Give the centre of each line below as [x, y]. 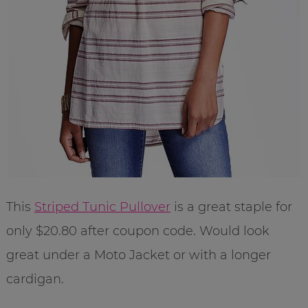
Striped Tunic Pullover [102, 207]
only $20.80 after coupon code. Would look [137, 231]
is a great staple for [231, 207]
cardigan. [35, 279]
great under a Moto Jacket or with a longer [138, 255]
